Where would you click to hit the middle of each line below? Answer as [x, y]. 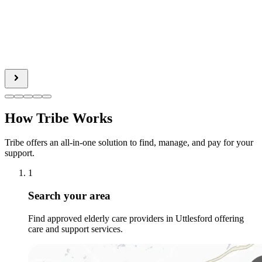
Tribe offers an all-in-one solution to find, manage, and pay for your [129, 143]
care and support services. [75, 229]
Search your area [69, 196]
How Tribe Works [58, 118]
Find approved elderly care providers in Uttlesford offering [136, 218]
